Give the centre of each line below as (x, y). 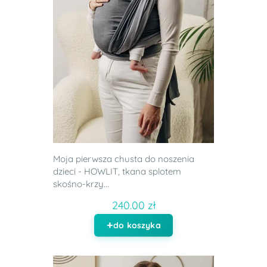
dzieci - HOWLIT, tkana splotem (117, 172)
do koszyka (137, 226)
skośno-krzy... (81, 184)
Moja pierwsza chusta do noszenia (124, 159)
